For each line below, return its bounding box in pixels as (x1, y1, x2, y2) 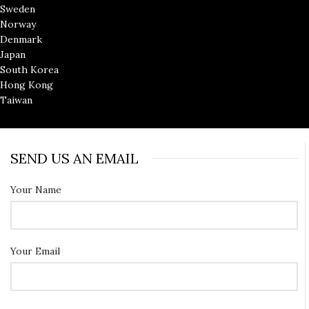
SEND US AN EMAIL (10, 149, 139, 167)
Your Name (10, 183, 61, 196)
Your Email (10, 244, 60, 257)
